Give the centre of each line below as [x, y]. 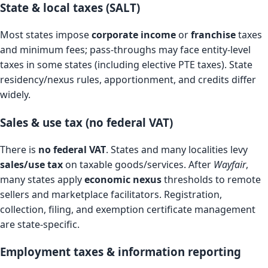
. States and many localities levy [177, 149]
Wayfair [230, 164]
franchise [213, 35]
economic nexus [123, 179]
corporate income [134, 35]
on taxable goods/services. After [138, 164]
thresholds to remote [211, 179]
